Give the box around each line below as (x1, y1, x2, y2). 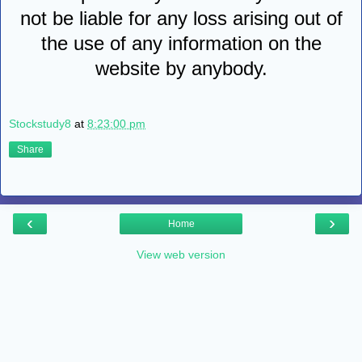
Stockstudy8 (9, 116, 71, 130)
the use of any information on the (40, 32, 322, 55)
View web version (137, 247, 225, 261)
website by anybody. (95, 57, 267, 80)
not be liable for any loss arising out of (19, 7, 343, 30)
